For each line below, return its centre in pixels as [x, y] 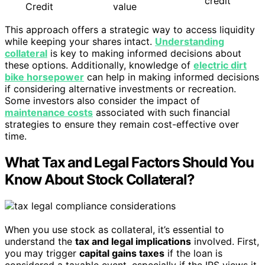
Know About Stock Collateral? [100, 179]
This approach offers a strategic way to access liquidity [130, 29]
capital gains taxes [122, 253]
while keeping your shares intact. [80, 41]
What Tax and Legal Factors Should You [129, 162]
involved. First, [225, 241]
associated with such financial [161, 112]
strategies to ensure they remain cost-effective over [122, 124]
